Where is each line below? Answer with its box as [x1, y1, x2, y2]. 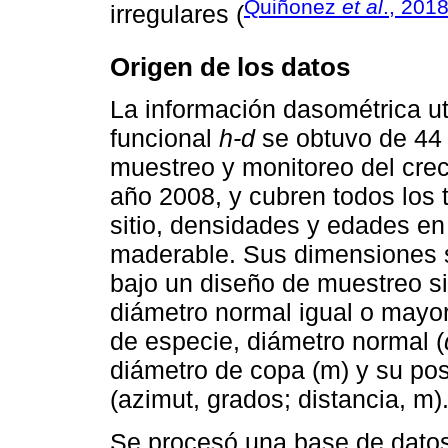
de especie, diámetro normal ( [110, 327, 444, 356]
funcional [110, 124, 219, 153]
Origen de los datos [110, 52, 350, 81]
